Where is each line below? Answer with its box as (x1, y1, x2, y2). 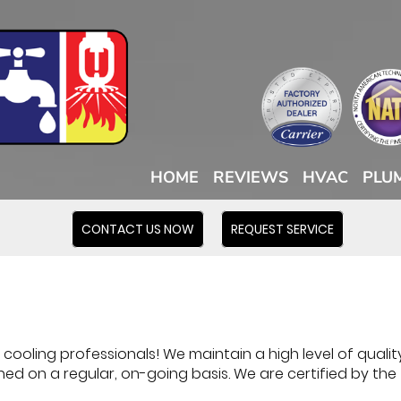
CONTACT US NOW (81, 219, 194, 238)
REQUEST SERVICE (230, 219, 334, 238)
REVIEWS (213, 166, 288, 189)
